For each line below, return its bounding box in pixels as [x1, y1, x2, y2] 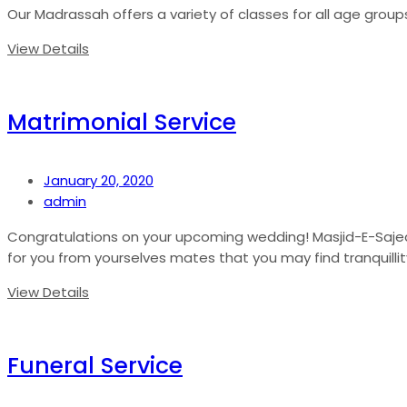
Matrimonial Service [7, 105, 236, 138]
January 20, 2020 [44, 171, 154, 191]
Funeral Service [7, 350, 183, 382]
